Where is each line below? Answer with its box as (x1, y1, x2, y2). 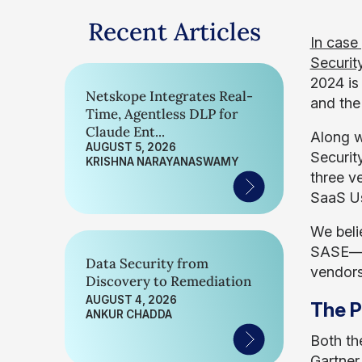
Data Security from (86, 255, 208, 272)
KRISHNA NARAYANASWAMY (86, 155, 239, 168)
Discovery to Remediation (86, 272, 251, 290)
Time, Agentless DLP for (86, 105, 238, 123)
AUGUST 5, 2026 (86, 141, 176, 154)
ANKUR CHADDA (86, 308, 172, 321)
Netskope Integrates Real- (86, 87, 253, 105)
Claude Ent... (86, 123, 165, 141)
